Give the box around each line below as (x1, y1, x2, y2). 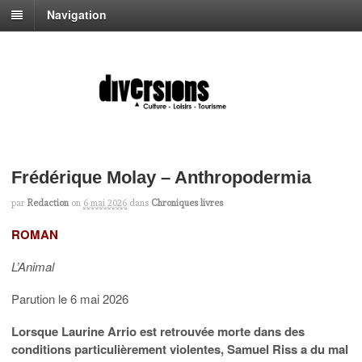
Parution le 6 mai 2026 (11, 289, 128, 307)
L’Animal (11, 257, 54, 275)
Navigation (47, 6, 107, 23)
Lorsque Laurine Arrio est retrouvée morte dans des (11, 322, 305, 340)
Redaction (27, 196, 69, 208)
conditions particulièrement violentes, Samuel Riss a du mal (11, 339, 348, 358)
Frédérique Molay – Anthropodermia (11, 166, 311, 187)
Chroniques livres (151, 196, 223, 208)
